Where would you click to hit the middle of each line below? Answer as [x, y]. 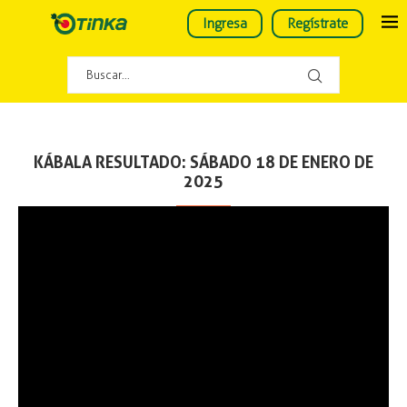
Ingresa [225, 24]
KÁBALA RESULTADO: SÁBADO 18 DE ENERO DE [203, 162]
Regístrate [318, 24]
